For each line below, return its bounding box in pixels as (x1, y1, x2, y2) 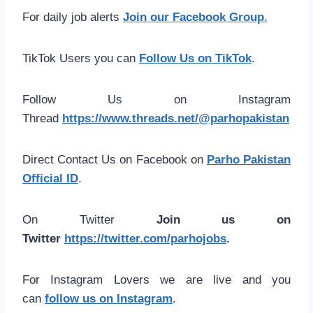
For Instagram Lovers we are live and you (22, 272, 291, 286)
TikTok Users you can (22, 51, 139, 65)
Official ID (22, 171, 78, 185)
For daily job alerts (22, 10, 123, 24)
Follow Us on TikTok (139, 51, 252, 65)
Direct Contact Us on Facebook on (22, 152, 207, 166)
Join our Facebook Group (123, 10, 264, 24)
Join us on (156, 212, 291, 226)
